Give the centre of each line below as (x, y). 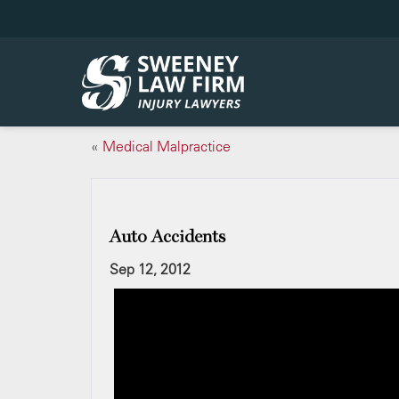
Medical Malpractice (167, 146)
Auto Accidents (167, 237)
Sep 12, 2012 (150, 269)
